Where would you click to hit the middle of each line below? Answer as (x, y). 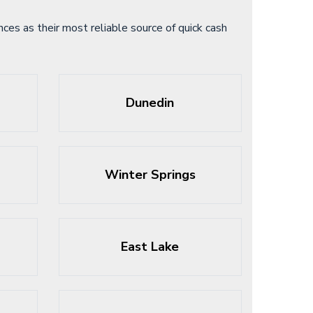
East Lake (150, 247)
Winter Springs (150, 175)
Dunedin (150, 103)
